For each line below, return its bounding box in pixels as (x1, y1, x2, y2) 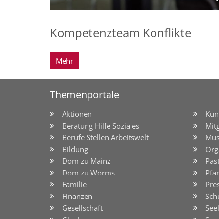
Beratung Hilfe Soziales (62, 121, 139, 131)
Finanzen (62, 191, 92, 201)
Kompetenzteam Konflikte (50, 24, 191, 41)
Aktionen (62, 109, 92, 119)
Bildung (62, 144, 88, 154)
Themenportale (50, 88, 119, 102)
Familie (62, 179, 87, 190)
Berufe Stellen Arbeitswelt (62, 132, 149, 143)
